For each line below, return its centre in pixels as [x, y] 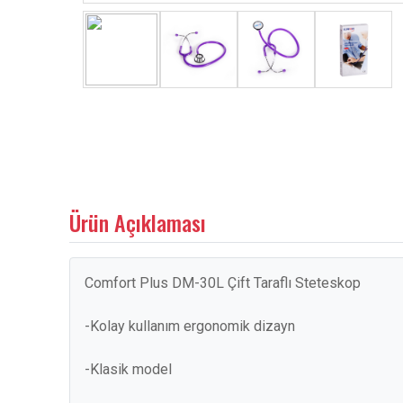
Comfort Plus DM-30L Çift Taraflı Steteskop [223, 283]
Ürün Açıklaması [138, 222]
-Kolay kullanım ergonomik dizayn [190, 326]
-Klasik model [128, 369]
